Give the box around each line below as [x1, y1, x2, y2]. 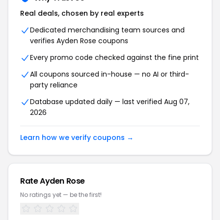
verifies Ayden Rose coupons [30, 36, 128, 46]
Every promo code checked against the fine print [30, 53, 199, 62]
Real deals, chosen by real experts [20, 8, 144, 18]
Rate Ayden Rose [20, 175, 85, 187]
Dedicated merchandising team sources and [30, 25, 185, 35]
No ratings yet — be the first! [20, 191, 102, 199]
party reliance [30, 80, 78, 90]
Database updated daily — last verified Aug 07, [30, 97, 190, 107]
